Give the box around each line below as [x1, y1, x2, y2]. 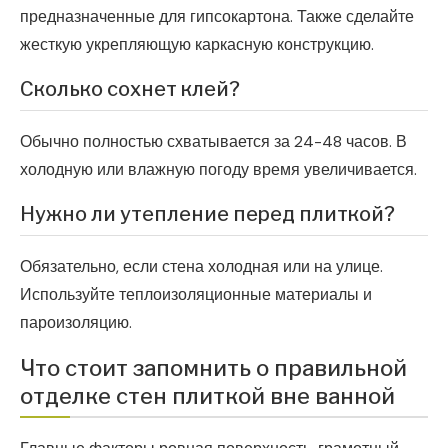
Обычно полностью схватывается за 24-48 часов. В [20, 130, 407, 152]
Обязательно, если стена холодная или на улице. [20, 255, 383, 277]
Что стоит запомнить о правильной [20, 354, 407, 381]
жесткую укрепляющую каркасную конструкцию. [20, 33, 374, 55]
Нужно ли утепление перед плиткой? [20, 201, 395, 226]
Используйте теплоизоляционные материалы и [20, 283, 372, 305]
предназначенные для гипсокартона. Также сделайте [20, 5, 414, 27]
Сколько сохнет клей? [20, 76, 240, 101]
